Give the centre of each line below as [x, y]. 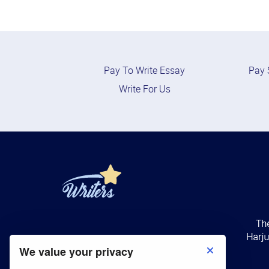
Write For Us [144, 90]
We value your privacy [76, 252]
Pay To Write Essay [145, 71]
